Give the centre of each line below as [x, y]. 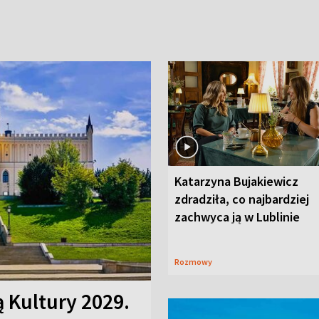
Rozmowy [196, 261]
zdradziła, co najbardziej [242, 199]
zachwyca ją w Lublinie [237, 216]
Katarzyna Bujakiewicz [236, 181]
